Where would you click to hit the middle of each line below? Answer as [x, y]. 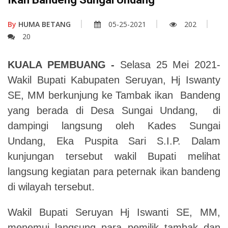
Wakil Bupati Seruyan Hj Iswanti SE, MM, [114, 212]
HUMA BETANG [44, 24]
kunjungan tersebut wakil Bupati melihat [114, 156]
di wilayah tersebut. [51, 187]
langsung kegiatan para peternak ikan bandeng [114, 171]
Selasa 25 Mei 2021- [168, 64]
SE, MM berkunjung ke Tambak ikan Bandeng [114, 95]
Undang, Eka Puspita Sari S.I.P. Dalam [114, 141]
